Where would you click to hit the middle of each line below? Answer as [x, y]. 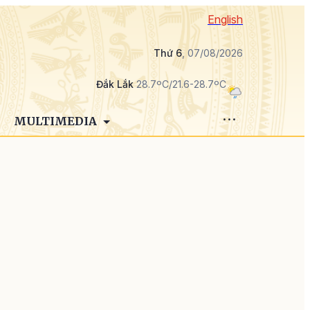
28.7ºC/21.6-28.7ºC [180, 84]
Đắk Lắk [115, 84]
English [225, 19]
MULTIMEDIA [56, 121]
